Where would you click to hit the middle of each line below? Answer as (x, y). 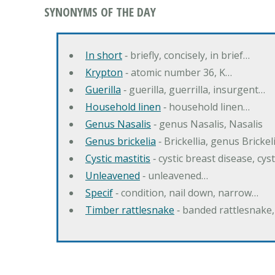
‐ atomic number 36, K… (177, 72)
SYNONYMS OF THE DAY (100, 12)
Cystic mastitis (118, 158)
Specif (99, 193)
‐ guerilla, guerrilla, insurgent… (193, 90)
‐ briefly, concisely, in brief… (186, 55)
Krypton (104, 72)
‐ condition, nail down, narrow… (186, 193)
